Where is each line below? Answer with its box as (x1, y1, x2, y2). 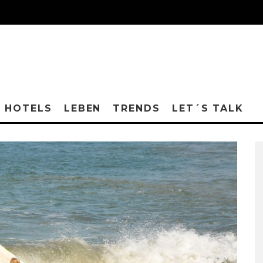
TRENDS (113, 103, 160, 114)
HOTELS (5, 103, 52, 114)
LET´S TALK (171, 103, 244, 114)
